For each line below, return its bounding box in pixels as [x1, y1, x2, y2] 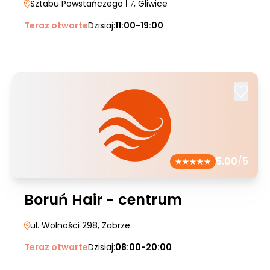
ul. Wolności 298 [30, 219, 98, 231]
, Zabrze [98, 219, 130, 231]
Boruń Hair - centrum [24, 190, 182, 210]
